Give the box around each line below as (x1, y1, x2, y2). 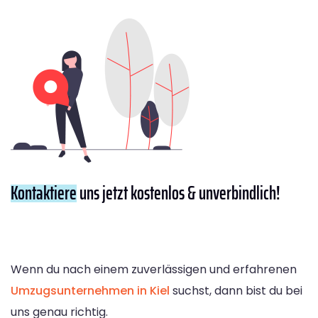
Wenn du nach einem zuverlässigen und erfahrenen (11, 261, 297, 278)
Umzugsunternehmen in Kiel (11, 282, 170, 299)
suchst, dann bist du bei (170, 282, 302, 299)
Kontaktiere (11, 177, 77, 207)
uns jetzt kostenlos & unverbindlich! (77, 177, 280, 207)
